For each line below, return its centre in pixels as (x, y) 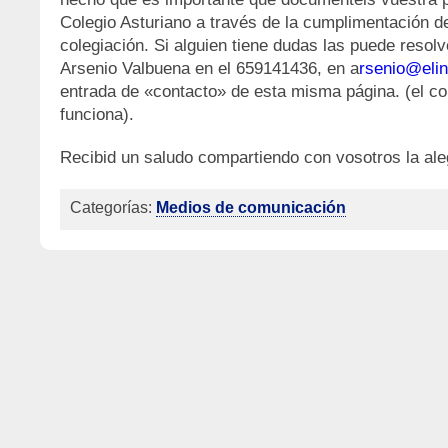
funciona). (97, 114)
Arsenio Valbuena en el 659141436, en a (209, 68)
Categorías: (113, 207)
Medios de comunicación (251, 207)
